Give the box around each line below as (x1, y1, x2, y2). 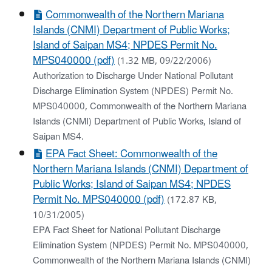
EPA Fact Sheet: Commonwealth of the (46, 143, 218, 165)
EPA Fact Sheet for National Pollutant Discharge (33, 220, 220, 240)
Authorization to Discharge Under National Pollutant (33, 66, 233, 86)
